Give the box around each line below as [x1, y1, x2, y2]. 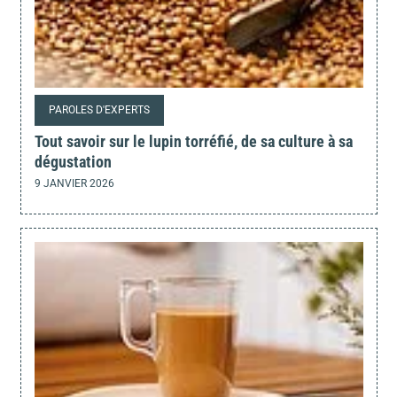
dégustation [34, 152, 112, 172]
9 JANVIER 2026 [34, 177, 114, 191]
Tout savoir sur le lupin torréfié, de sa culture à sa [34, 132, 353, 152]
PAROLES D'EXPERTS [48, 104, 150, 117]
